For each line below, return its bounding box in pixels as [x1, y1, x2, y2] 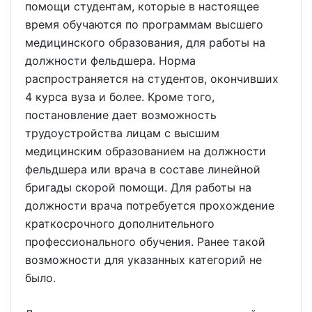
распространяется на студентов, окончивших [25, 72, 279, 86]
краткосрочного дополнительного [25, 217, 214, 231]
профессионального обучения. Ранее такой [25, 235, 265, 249]
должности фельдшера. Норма [25, 54, 196, 68]
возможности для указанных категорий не [25, 253, 262, 267]
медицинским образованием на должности [25, 144, 266, 158]
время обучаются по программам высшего [25, 17, 263, 31]
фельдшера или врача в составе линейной [25, 162, 260, 176]
